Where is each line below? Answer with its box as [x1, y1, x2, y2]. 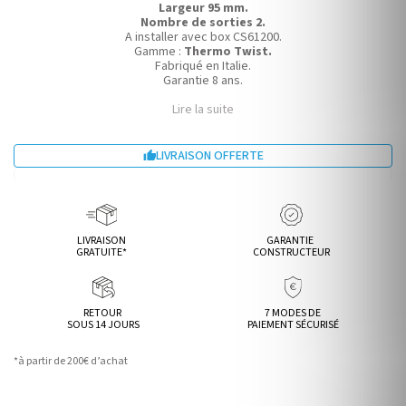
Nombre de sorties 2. [140, 14, 266, 32]
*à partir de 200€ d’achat [14, 353, 128, 369]
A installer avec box [124, 28, 233, 46]
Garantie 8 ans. [163, 72, 243, 90]
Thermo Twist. [184, 43, 272, 61]
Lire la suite [172, 101, 234, 119]
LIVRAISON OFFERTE [156, 147, 264, 165]
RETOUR [83, 305, 124, 321]
